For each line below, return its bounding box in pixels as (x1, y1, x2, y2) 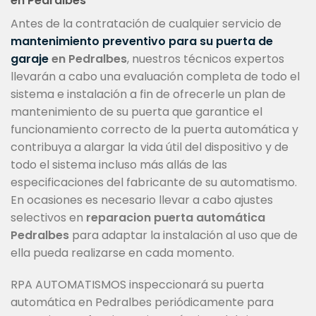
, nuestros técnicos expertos (127, 50, 284, 67)
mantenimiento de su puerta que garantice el (11, 103, 262, 120)
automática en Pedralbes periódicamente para (11, 294, 274, 311)
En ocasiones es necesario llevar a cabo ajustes (11, 191, 273, 208)
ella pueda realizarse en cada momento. (11, 244, 234, 261)
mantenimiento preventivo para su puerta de (11, 32, 273, 49)
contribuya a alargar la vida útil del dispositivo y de (11, 138, 288, 155)
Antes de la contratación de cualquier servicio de (11, 15, 281, 32)
